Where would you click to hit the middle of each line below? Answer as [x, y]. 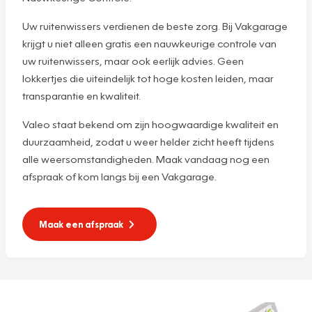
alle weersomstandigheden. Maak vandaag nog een [146, 158]
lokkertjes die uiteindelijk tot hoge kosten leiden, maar [148, 78]
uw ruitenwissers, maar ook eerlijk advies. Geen [133, 60]
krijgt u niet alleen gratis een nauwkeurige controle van [149, 43]
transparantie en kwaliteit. [81, 95]
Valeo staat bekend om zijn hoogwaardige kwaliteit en [150, 124]
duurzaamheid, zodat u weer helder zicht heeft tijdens [148, 141]
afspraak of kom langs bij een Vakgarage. [119, 176]
